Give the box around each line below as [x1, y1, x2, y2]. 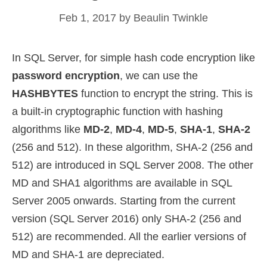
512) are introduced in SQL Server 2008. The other [12, 159, 253, 172]
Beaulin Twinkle [133, 12, 208, 24]
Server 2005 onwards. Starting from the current [12, 195, 235, 207]
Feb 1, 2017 [59, 12, 116, 24]
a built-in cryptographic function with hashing [12, 105, 223, 118]
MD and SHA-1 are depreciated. [12, 249, 164, 261]
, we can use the [120, 70, 198, 82]
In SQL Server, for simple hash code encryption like [12, 52, 255, 64]
